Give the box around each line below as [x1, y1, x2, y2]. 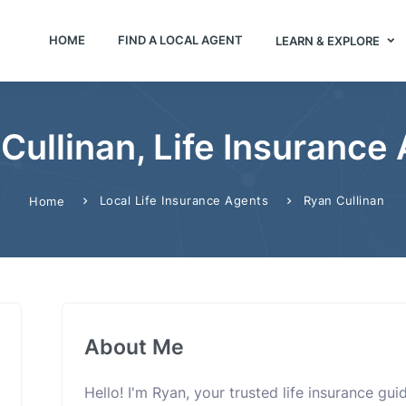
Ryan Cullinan [303, 193, 384, 208]
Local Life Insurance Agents [99, 193, 268, 208]
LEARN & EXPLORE [275, 33, 382, 48]
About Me [84, 334, 184, 359]
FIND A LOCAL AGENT [117, 32, 243, 47]
